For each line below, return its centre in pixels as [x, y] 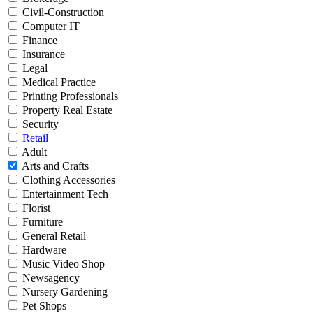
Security [39, 124]
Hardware [43, 250]
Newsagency [50, 278]
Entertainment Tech [64, 194]
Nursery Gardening [64, 292]
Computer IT [50, 27]
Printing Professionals [69, 96]
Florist [35, 208]
